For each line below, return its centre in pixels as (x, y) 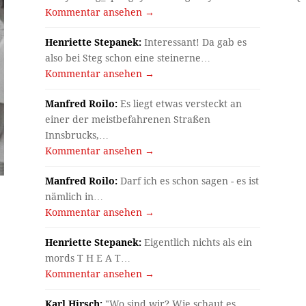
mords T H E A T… (88, 259)
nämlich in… (74, 197)
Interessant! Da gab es (194, 43)
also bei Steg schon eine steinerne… (128, 58)
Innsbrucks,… (77, 136)
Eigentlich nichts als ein (197, 243)
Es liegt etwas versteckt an (180, 104)
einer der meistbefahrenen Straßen (128, 120)
